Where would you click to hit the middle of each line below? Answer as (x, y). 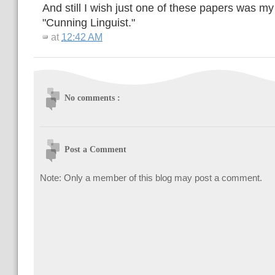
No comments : (92, 98)
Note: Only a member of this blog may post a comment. (151, 178)
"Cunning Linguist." (89, 23)
